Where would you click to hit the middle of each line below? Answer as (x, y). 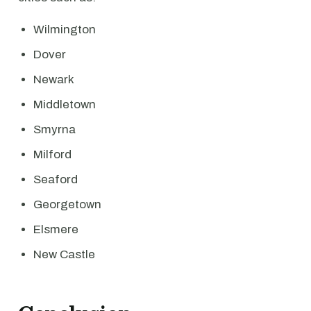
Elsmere (56, 229)
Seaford (56, 179)
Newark (54, 79)
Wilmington (65, 30)
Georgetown (67, 204)
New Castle (64, 254)
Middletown (65, 104)
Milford (52, 154)
